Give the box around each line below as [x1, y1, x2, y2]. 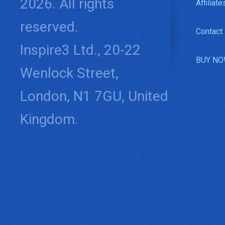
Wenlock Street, [20, 64, 119, 81]
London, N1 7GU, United [20, 87, 168, 104]
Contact [196, 26, 222, 36]
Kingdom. [20, 110, 78, 128]
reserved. [20, 18, 78, 35]
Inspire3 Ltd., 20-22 [20, 41, 141, 58]
